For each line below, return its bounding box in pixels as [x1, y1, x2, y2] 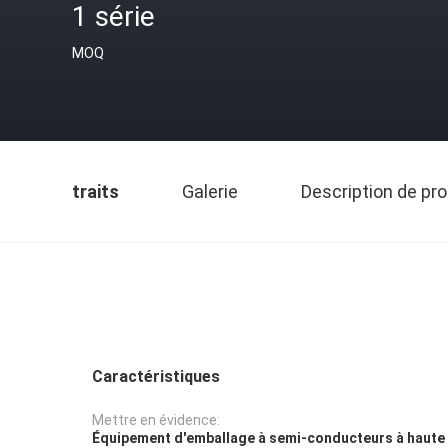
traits [72, 181, 119, 202]
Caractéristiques [92, 367, 220, 386]
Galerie [182, 181, 238, 202]
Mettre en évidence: [92, 412, 220, 429]
